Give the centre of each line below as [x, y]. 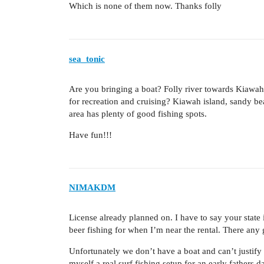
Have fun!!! [90, 135]
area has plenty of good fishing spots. [138, 113]
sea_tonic [87, 59]
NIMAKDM [92, 188]
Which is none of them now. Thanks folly [145, 6]
